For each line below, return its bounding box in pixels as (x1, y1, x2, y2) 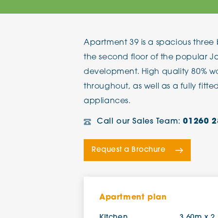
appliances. (84, 97, 131, 105)
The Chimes (154, 8, 193, 14)
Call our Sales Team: (97, 118, 183, 126)
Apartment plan (99, 194, 167, 201)
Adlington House (154, 39, 211, 45)
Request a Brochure (91, 146, 166, 154)
